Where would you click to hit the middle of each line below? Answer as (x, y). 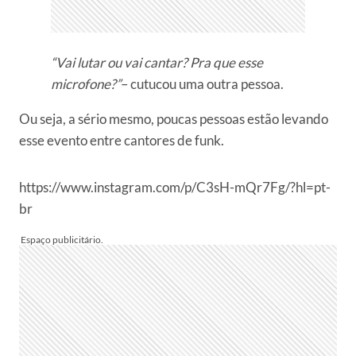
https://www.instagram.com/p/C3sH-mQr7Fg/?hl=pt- (175, 188)
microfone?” (86, 84)
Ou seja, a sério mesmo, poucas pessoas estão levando (174, 119)
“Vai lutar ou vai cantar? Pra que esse (157, 63)
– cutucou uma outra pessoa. (202, 84)
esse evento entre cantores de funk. (122, 141)
